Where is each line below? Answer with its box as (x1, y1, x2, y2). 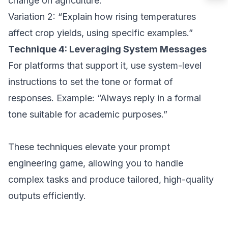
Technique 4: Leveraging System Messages (8, 44, 207, 54)
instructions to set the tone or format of (8, 76, 173, 87)
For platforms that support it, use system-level (8, 60, 202, 71)
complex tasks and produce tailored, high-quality (8, 174, 214, 185)
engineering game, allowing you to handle (8, 158, 183, 168)
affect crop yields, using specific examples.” (8, 27, 193, 38)
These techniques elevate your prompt (8, 141, 170, 152)
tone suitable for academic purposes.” (8, 109, 167, 120)
